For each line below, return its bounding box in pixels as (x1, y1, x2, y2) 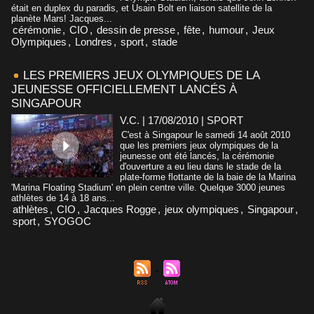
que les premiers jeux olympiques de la (120, 139, 278, 151)
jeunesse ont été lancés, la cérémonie (120, 150, 274, 161)
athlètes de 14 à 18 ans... (11, 192, 115, 203)
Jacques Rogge (84, 203, 156, 215)
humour (209, 23, 244, 36)
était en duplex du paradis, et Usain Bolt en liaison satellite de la (11, 2, 272, 13)
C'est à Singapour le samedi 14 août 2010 (121, 129, 290, 140)
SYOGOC (44, 214, 91, 227)
